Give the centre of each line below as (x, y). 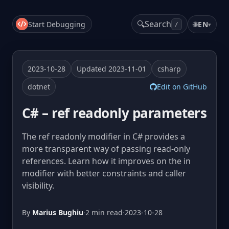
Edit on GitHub (182, 87)
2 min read (104, 212)
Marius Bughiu (58, 212)
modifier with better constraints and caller (104, 173)
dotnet (39, 87)
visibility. (38, 186)
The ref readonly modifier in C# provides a (104, 136)
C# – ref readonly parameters (114, 113)
